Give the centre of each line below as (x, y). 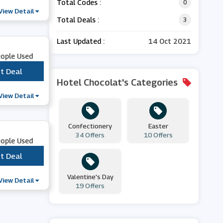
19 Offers (90, 186)
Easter (158, 126)
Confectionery (90, 126)
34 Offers (90, 135)
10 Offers (158, 135)
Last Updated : (81, 41)
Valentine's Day (90, 177)
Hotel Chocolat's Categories (117, 82)
